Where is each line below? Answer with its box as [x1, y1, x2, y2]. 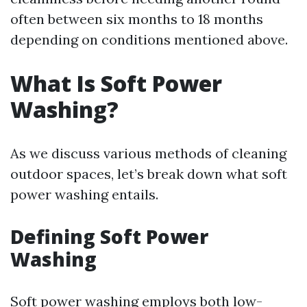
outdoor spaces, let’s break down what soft [10, 165, 287, 182]
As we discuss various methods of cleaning [10, 145, 286, 162]
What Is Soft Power [10, 69, 222, 98]
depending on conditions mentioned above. [10, 31, 288, 48]
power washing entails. [10, 186, 158, 203]
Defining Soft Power [10, 223, 208, 249]
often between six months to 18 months [10, 10, 263, 27]
